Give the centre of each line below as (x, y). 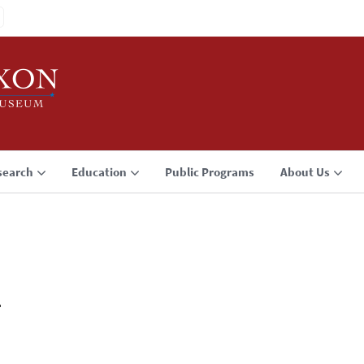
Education (99, 172)
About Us (305, 172)
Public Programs (210, 172)
